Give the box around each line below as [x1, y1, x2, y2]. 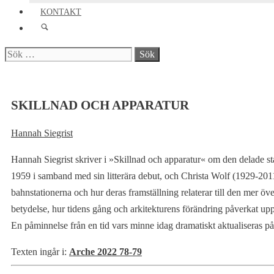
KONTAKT [40, 7, 81, 17]
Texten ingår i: [11, 246, 67, 257]
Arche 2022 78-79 [69, 246, 142, 257]
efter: [4, 65, 24, 75]
